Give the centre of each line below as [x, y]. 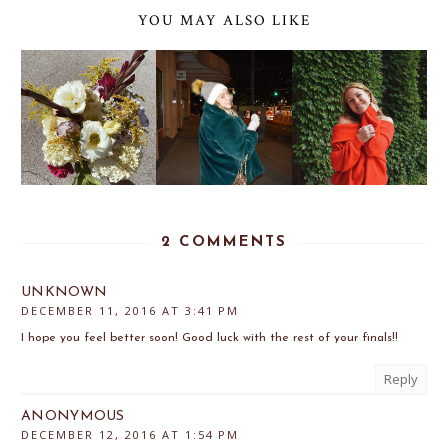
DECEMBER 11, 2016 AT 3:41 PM [130, 311]
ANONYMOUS [73, 417]
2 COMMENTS [224, 243]
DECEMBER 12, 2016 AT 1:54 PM [130, 435]
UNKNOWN [64, 293]
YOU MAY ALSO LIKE [224, 20]
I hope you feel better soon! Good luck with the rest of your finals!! [209, 338]
